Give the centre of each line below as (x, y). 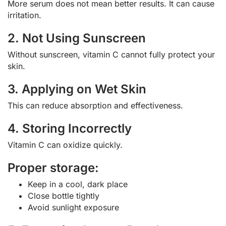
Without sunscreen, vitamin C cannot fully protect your (111, 55)
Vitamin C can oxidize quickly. (65, 145)
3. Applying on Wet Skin (77, 89)
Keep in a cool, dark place (78, 184)
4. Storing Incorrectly (70, 129)
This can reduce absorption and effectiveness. (95, 106)
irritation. (24, 15)
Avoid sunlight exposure (73, 208)
